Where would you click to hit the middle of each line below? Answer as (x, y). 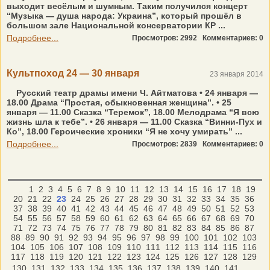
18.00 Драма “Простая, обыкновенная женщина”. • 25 (119, 102)
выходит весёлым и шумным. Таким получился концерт (127, 6)
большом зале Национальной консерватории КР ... (116, 25)
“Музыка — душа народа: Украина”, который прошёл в (125, 16)
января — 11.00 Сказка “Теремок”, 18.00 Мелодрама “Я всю (133, 112)
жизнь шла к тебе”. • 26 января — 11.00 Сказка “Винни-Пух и (134, 122)
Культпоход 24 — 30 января (73, 73)
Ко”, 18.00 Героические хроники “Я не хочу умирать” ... (124, 131)
